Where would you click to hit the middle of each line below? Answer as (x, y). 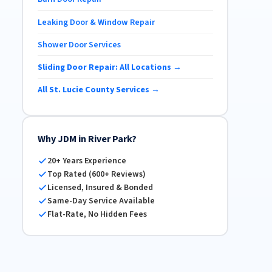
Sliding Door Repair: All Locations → (109, 67)
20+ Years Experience (87, 161)
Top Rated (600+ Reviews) (96, 174)
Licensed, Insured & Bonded (100, 187)
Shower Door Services (79, 45)
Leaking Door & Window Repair (96, 22)
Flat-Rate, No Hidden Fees (97, 214)
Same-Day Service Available (101, 201)
